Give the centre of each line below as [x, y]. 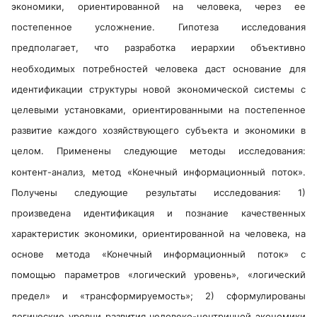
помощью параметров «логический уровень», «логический [158, 275]
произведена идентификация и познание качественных [158, 213]
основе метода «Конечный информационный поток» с [158, 254]
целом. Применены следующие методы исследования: [158, 151]
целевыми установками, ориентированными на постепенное [158, 110]
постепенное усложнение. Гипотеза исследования [158, 27]
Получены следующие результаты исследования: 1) [158, 192]
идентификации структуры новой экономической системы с [158, 89]
